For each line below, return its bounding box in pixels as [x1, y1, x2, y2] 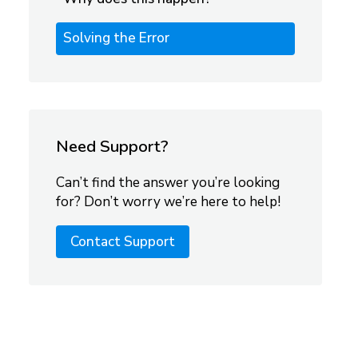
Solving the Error [62, 29, 169, 48]
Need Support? [56, 135, 169, 158]
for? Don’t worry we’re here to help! [56, 192, 281, 211]
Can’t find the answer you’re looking [56, 173, 280, 192]
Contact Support [70, 232, 176, 251]
